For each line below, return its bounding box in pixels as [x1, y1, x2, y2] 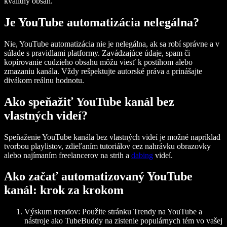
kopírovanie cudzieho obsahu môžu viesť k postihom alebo [4, 57, 193, 66]
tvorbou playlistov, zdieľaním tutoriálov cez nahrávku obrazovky [4, 141, 211, 150]
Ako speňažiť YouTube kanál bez [4, 95, 174, 108]
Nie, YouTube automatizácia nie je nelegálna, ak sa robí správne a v [4, 39, 219, 48]
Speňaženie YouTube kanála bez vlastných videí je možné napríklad [4, 132, 220, 141]
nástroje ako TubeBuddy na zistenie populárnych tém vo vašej [24, 216, 222, 225]
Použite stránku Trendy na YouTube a [80, 207, 202, 216]
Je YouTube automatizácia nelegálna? [4, 15, 199, 29]
